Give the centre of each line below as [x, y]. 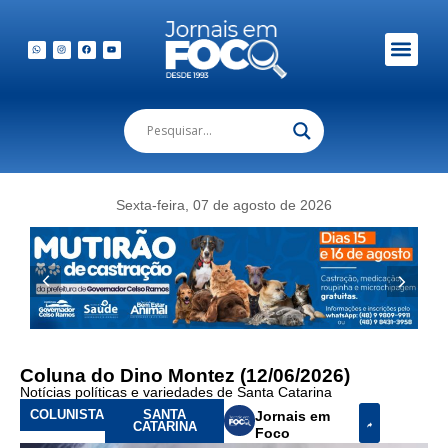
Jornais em [293, 415]
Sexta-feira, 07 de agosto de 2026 [224, 204]
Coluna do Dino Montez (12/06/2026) [185, 375]
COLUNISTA [67, 414]
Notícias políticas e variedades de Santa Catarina [176, 391]
